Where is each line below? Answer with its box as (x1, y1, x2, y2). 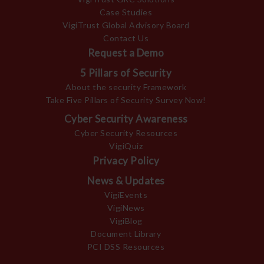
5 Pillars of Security (80, 67, 172, 79)
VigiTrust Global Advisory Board (62, 20, 190, 30)
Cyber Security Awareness (64, 113, 188, 125)
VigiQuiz (109, 141, 143, 151)
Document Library (91, 229, 161, 239)
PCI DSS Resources (87, 242, 165, 252)
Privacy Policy (93, 154, 160, 167)
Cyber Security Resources (74, 128, 178, 138)
